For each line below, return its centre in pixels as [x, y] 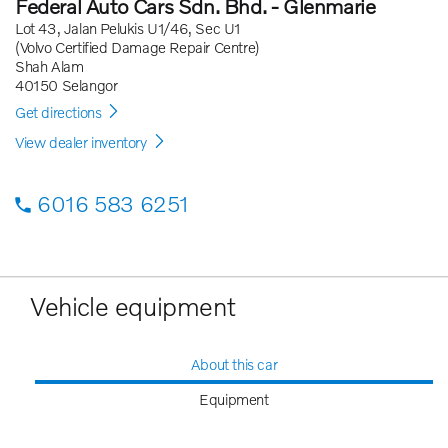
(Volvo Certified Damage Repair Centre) [137, 46]
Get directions [58, 111]
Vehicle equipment [133, 305]
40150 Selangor [66, 84]
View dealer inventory [81, 141]
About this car [234, 363]
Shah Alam [49, 65]
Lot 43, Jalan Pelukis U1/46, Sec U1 [128, 27]
